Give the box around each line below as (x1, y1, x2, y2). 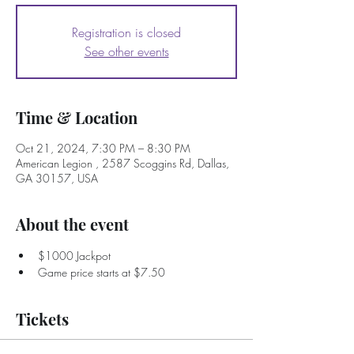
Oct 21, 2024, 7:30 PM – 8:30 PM (16, 141, 190, 156)
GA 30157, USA (16, 171, 98, 186)
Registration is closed (72, 24, 181, 41)
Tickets (16, 308, 69, 330)
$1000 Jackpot (38, 248, 111, 263)
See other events (84, 43, 169, 60)
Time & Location (16, 107, 137, 128)
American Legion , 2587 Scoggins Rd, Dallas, (16, 156, 229, 171)
